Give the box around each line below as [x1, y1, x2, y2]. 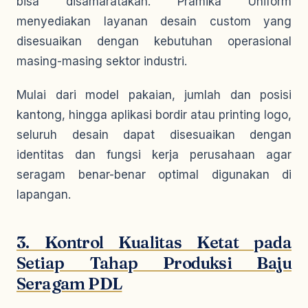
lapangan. [16, 188, 71, 201]
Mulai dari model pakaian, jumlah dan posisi [16, 88, 291, 102]
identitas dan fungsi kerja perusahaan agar [16, 148, 291, 162]
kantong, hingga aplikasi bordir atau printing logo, [16, 108, 291, 122]
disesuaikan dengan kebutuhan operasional [16, 34, 291, 48]
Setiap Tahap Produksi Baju [16, 253, 291, 273]
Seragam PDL [16, 274, 122, 294]
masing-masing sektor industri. [16, 54, 187, 68]
